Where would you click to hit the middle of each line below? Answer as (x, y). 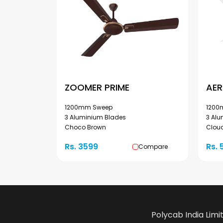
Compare (153, 147)
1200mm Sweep (89, 107)
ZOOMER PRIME (97, 87)
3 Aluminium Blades (95, 117)
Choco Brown (85, 127)
